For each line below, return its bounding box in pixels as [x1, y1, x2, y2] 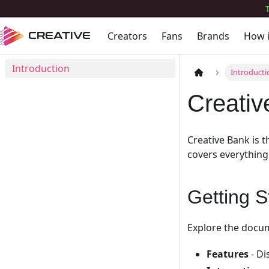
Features [207, 247, 249, 261]
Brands [196, 29, 229, 43]
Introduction [12, 62, 70, 75]
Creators [107, 29, 147, 43]
